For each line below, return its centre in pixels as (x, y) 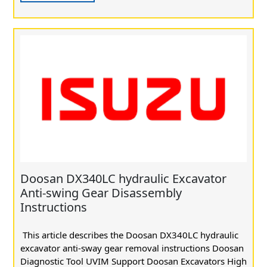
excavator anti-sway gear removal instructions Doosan (132, 248)
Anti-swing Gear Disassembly (101, 193)
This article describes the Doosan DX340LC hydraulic (129, 235)
